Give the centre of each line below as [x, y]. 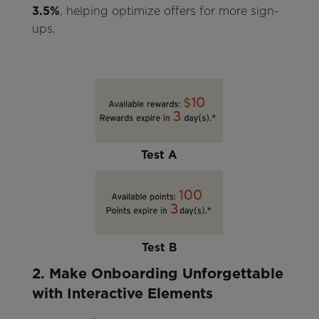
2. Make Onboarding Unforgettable [157, 274]
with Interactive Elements [122, 294]
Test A [159, 155]
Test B [159, 248]
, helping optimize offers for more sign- [169, 11]
